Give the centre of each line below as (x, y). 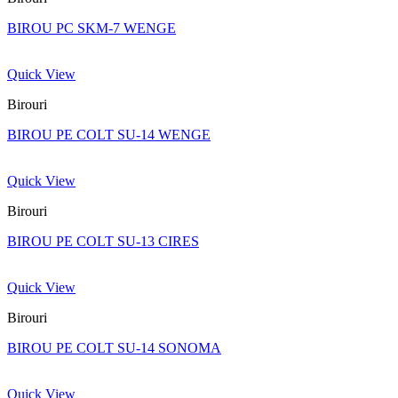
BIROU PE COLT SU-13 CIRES (103, 242)
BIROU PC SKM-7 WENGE (92, 28)
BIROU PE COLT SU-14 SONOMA (114, 348)
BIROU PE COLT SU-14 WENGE (109, 135)
